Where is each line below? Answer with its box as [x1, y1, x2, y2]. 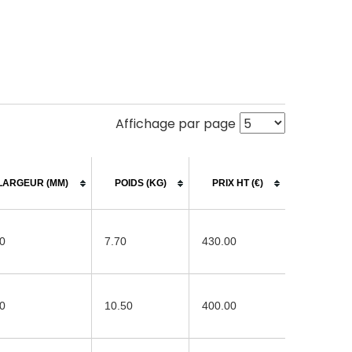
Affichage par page [115, 114, 236, 133]
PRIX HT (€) [211, 177, 263, 189]
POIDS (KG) [114, 177, 167, 189]
